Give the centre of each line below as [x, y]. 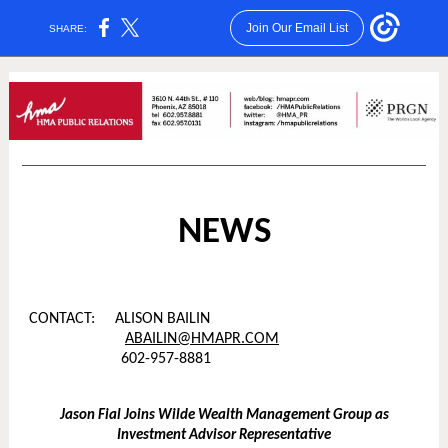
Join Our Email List [296, 28]
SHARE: [68, 28]
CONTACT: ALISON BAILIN [119, 319]
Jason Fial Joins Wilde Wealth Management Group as [224, 415]
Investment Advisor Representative [224, 435]
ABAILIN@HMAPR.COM [202, 339]
